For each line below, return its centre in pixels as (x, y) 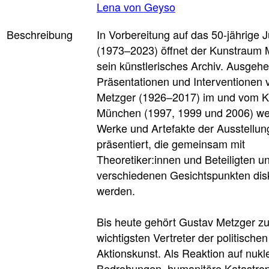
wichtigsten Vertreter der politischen (182, 237)
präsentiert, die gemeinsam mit (171, 143)
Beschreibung (40, 34)
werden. (117, 190)
